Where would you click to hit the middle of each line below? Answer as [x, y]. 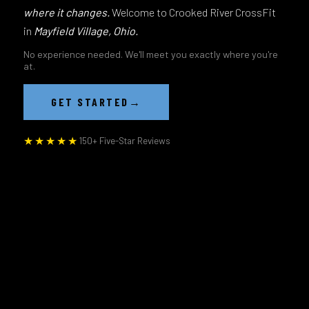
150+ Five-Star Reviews [124, 140]
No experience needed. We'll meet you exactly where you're [151, 54]
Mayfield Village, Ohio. [86, 30]
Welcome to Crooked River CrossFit [193, 12]
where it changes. [67, 12]
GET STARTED [90, 102]
